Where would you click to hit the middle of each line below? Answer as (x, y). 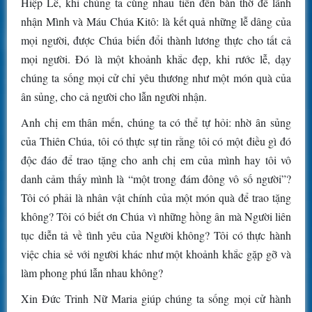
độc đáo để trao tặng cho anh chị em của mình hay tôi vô (156, 160)
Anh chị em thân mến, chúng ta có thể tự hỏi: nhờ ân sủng (156, 123)
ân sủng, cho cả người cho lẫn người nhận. (114, 97)
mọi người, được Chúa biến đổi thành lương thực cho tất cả (156, 40)
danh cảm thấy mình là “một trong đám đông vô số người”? (156, 179)
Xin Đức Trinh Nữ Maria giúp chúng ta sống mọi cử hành (156, 299)
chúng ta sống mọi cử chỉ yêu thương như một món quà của (156, 78)
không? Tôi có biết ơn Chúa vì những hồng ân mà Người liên (156, 217)
